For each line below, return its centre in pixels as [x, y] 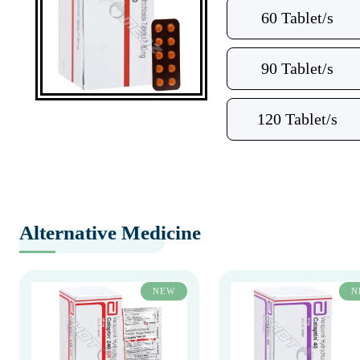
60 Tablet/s [297, 18]
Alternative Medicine [110, 233]
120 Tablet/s [297, 119]
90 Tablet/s [297, 68]
